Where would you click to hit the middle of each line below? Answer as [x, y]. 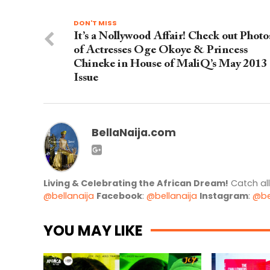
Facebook [119, 196]
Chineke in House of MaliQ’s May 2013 [170, 64]
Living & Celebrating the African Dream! [136, 183]
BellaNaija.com [134, 133]
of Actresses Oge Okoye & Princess [161, 51]
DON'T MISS [95, 23]
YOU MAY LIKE [93, 230]
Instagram [224, 196]
